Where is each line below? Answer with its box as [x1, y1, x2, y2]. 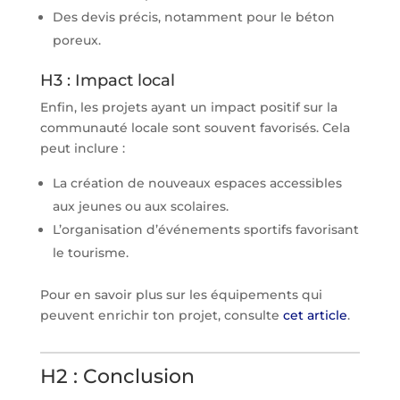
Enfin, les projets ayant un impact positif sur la [39, 98, 337, 115]
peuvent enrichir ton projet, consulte [39, 306, 283, 323]
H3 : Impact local [39, 70, 175, 90]
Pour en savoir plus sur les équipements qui [39, 286, 322, 303]
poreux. [52, 31, 101, 48]
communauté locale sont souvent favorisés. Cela [39, 119, 350, 136]
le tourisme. [52, 244, 129, 261]
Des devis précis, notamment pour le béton [52, 8, 335, 25]
